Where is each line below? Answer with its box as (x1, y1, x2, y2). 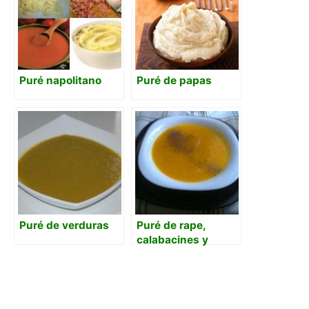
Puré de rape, (137, 219, 206, 232)
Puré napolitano (19, 74, 101, 88)
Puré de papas (137, 74, 212, 88)
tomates (137, 248, 179, 261)
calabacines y (137, 233, 208, 247)
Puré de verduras (19, 219, 109, 232)
